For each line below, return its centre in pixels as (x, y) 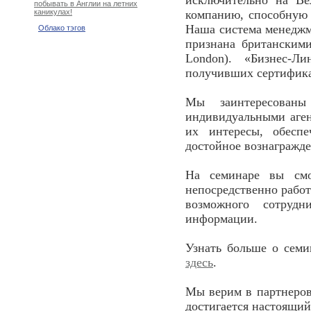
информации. (221, 219)
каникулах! (53, 12)
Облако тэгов (62, 28)
